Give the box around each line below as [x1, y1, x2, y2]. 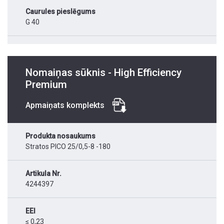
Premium [25, 78, 67, 91]
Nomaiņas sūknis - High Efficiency [25, 66, 181, 79]
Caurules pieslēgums [25, 7, 95, 16]
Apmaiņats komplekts [25, 100, 104, 110]
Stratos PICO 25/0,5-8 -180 [25, 142, 110, 151]
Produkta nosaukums [25, 132, 95, 140]
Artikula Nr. [25, 169, 61, 178]
